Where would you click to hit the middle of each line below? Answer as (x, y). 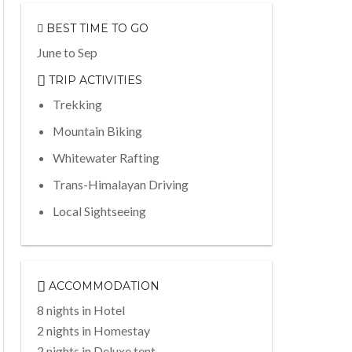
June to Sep (67, 53)
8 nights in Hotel (81, 310)
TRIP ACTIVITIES (93, 81)
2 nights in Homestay (93, 330)
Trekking (77, 104)
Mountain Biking (97, 131)
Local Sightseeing (99, 211)
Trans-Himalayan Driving (120, 185)
